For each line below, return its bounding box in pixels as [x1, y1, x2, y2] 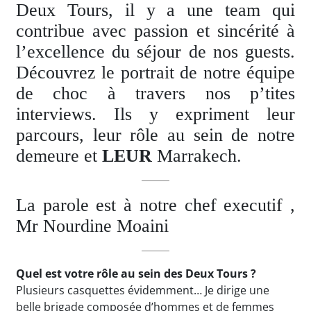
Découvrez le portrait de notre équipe [16, 62, 295, 83]
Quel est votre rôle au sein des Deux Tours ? [16, 266, 256, 282]
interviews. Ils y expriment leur [16, 104, 295, 125]
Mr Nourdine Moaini [16, 216, 169, 237]
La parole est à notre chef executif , [16, 195, 295, 216]
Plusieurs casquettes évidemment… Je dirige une [16, 283, 269, 299]
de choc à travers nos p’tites [16, 83, 295, 104]
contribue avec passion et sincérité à [16, 21, 295, 42]
